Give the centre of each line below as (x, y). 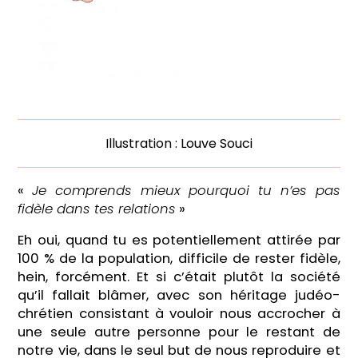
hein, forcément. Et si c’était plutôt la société (179, 277)
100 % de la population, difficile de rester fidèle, (179, 259)
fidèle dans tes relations (97, 209)
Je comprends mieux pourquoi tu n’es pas (186, 190)
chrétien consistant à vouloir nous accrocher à (179, 314)
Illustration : (143, 143)
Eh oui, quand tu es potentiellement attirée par (179, 241)
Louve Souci (216, 143)
